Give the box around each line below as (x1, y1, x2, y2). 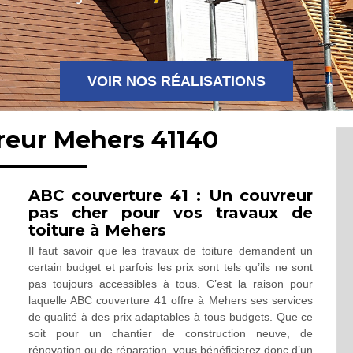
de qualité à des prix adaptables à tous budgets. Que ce (28, 310, 314, 323)
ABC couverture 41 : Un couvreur (28, 186, 314, 205)
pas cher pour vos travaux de (28, 203, 314, 222)
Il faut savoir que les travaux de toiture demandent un (28, 244, 314, 257)
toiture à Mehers (28, 221, 166, 240)
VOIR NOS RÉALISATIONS (87, 73, 266, 89)
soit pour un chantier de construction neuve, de (28, 327, 314, 340)
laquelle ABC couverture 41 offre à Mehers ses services (28, 294, 314, 307)
